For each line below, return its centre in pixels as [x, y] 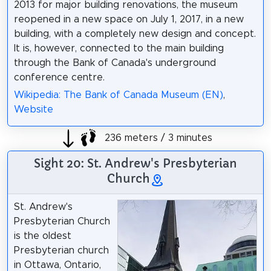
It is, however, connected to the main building [119, 49]
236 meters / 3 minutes [157, 138]
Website [33, 110]
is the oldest [42, 236]
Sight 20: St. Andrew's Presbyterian [135, 164]
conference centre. [59, 78]
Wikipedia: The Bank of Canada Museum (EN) [118, 95]
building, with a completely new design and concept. [135, 34]
